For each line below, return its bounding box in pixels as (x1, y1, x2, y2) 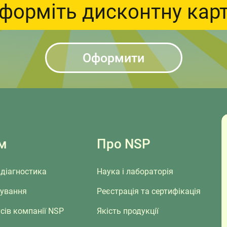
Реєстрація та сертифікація (97, 186, 201, 196)
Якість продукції (97, 206, 159, 216)
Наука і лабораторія (97, 167, 173, 176)
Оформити (83, 50, 144, 65)
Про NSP (97, 136, 150, 152)
